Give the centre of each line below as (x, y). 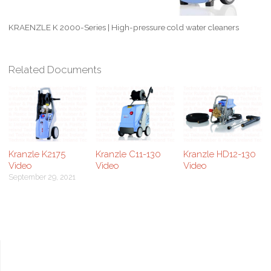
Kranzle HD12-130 (219, 154)
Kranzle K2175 (37, 154)
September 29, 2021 (42, 178)
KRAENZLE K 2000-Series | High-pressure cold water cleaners (123, 27)
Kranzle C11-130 (129, 154)
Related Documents (55, 70)
